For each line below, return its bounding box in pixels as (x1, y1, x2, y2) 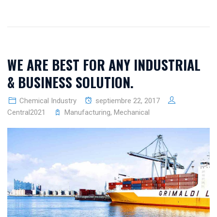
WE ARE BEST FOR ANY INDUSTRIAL (7, 55, 201, 75)
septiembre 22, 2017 (95, 96, 160, 106)
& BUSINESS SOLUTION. (7, 72, 134, 93)
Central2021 (7, 108, 46, 117)
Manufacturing (64, 108, 110, 117)
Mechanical (114, 108, 150, 117)
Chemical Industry (19, 96, 77, 106)
